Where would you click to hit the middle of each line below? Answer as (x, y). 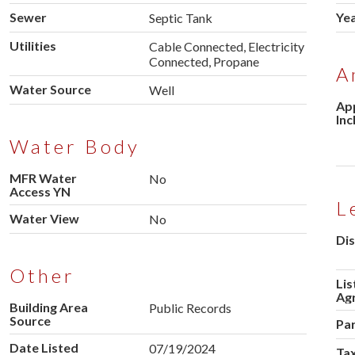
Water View (44, 219)
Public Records (190, 308)
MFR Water (43, 178)
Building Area (48, 307)
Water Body (74, 147)
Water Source (50, 90)
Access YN (40, 192)
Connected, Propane (204, 62)
